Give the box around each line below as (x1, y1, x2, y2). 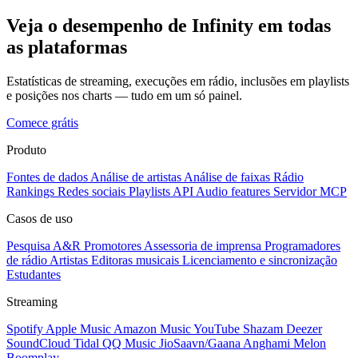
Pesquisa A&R (6, 238, 81, 253)
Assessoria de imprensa (144, 238, 261, 253)
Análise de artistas (90, 169, 181, 184)
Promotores (84, 238, 141, 253)
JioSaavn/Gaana (159, 336, 241, 350)
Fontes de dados (6, 169, 88, 184)
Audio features (196, 184, 270, 198)
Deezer (286, 321, 322, 336)
